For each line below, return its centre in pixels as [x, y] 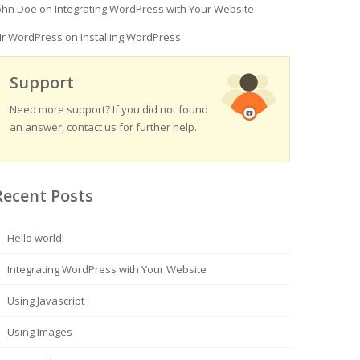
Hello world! [36, 238]
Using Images [40, 332]
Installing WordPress [131, 37]
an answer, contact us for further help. [103, 127]
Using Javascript [46, 301]
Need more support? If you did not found [109, 109]
